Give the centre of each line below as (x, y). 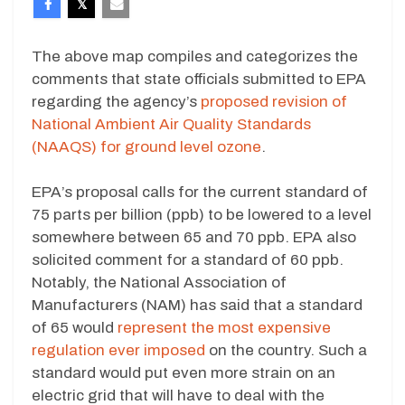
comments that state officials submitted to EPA (199, 79)
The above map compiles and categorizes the (195, 56)
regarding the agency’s (116, 101)
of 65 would (75, 328)
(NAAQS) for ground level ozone (146, 146)
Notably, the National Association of (159, 283)
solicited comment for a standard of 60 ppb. (188, 260)
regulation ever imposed (118, 351)
